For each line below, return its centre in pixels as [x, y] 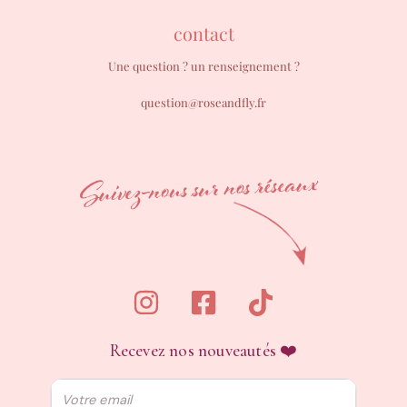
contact [203, 34]
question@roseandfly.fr [203, 103]
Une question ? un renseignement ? [203, 66]
